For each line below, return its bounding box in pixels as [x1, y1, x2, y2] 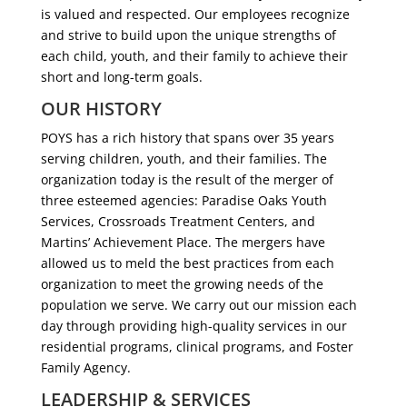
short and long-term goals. [40, 68, 203, 86]
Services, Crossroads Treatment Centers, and [40, 213, 315, 231]
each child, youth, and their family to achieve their [40, 47, 348, 65]
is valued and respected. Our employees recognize [40, 5, 350, 24]
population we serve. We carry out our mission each [40, 296, 357, 314]
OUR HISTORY [40, 96, 162, 122]
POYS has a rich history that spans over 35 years [40, 129, 334, 147]
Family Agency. [40, 359, 131, 377]
